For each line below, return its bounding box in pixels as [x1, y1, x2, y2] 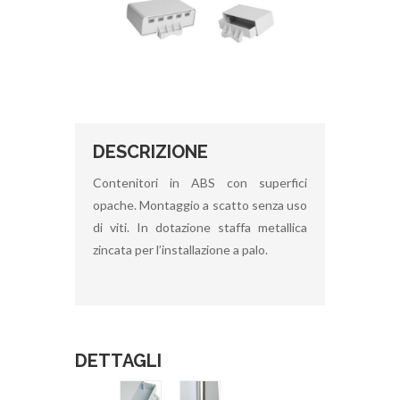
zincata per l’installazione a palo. [93, 241, 268, 257]
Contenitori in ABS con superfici [93, 174, 307, 190]
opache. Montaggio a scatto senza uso [93, 196, 307, 212]
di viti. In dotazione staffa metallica [93, 219, 307, 235]
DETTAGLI [75, 349, 162, 371]
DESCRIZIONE [93, 140, 208, 162]
